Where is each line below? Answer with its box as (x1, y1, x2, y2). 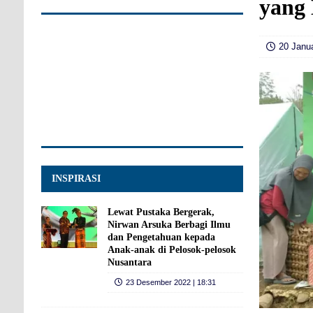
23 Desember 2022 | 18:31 (125, 277, 216, 286)
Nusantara (107, 256, 152, 268)
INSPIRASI (51, 173, 101, 184)
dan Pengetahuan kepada (107, 231, 215, 242)
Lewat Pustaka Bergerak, (107, 206, 214, 217)
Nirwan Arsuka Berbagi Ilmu (107, 219, 231, 230)
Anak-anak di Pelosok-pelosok (107, 244, 236, 255)
